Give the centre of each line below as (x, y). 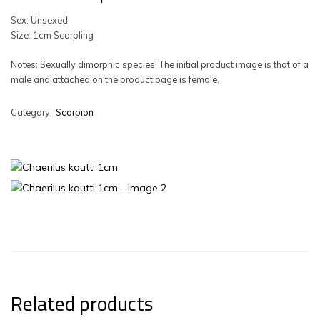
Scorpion (75, 112)
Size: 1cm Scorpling (52, 35)
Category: (31, 112)
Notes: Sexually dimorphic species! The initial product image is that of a (160, 64)
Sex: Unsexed (39, 20)
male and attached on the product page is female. (115, 79)
